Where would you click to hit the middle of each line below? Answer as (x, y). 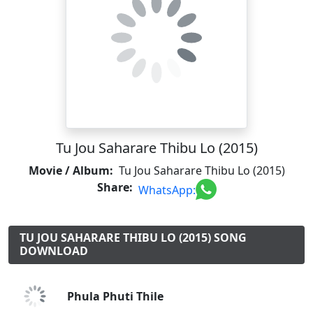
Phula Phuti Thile (115, 296)
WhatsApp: (167, 190)
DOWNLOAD (54, 251)
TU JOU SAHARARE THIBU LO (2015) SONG (133, 238)
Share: (115, 187)
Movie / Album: (71, 170)
